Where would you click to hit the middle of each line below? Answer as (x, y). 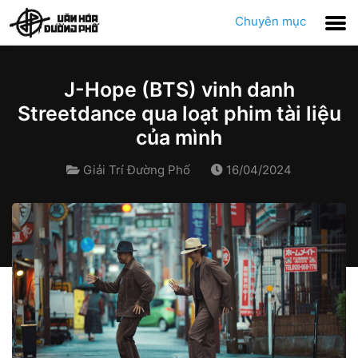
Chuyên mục (270, 21)
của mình (179, 137)
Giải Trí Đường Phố (136, 170)
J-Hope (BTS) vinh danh (179, 89)
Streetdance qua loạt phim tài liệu (179, 113)
